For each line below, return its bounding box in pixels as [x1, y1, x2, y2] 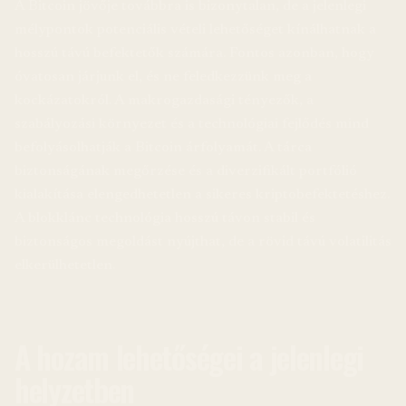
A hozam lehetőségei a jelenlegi [14, 333, 363, 380]
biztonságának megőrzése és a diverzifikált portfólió [14, 164, 357, 179]
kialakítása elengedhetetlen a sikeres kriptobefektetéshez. [14, 188, 390, 203]
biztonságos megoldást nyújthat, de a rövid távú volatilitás [14, 235, 391, 250]
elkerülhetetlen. [14, 258, 115, 274]
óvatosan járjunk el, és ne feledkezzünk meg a [14, 70, 312, 85]
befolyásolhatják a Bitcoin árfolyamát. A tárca [14, 140, 312, 156]
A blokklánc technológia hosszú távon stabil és [14, 211, 315, 227]
